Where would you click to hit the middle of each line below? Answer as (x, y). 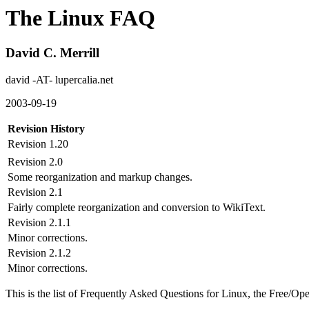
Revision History (46, 129)
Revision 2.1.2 (39, 253)
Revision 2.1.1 (39, 223)
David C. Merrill (52, 53)
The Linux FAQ (80, 18)
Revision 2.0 (35, 162)
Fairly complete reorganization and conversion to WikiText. (137, 208)
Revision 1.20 (38, 144)
